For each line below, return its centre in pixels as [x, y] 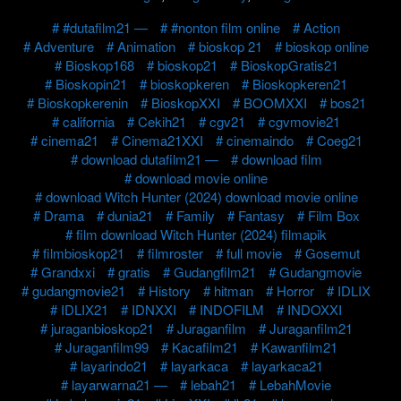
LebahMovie [295, 384]
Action [322, 27]
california [89, 121]
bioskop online [327, 46]
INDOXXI [315, 309]
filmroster [175, 252]
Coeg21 [339, 140]
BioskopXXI [185, 102]
